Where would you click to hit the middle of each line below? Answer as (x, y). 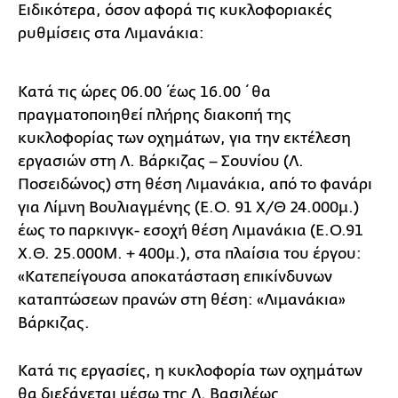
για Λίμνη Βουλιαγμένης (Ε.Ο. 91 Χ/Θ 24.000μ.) (188, 207)
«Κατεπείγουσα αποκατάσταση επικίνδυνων (175, 276)
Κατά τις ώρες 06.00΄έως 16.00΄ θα (144, 92)
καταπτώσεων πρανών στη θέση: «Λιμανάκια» (182, 299)
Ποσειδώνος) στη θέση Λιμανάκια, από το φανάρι (195, 184)
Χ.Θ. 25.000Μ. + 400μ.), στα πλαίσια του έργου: (190, 253)
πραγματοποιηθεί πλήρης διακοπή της (155, 115)
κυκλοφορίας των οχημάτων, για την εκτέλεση (184, 138)
